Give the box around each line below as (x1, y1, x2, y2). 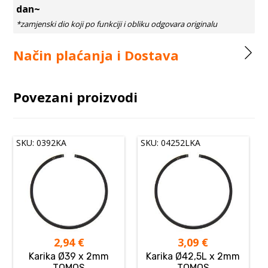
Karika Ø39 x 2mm (29, 251, 109, 263)
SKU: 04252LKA (141, 137, 201, 148)
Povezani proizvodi (13, 88, 138, 106)
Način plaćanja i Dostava (13, 46, 179, 64)
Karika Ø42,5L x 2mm (146, 251, 240, 263)
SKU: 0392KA (16, 137, 67, 148)
